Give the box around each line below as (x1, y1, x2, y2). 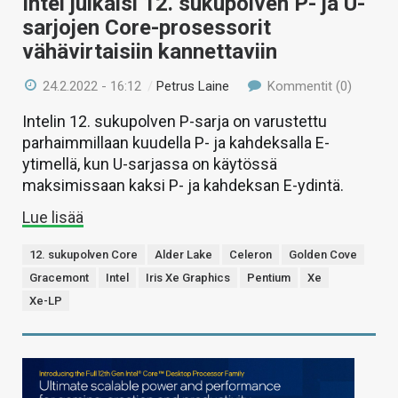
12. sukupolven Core (29, 248, 138, 262)
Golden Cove (289, 248, 357, 262)
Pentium (247, 271, 291, 285)
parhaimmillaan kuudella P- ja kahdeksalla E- (22, 133, 330, 153)
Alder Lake (155, 248, 212, 262)
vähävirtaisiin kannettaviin (22, 39, 277, 65)
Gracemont (29, 271, 89, 285)
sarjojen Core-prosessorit (22, 15, 271, 41)
